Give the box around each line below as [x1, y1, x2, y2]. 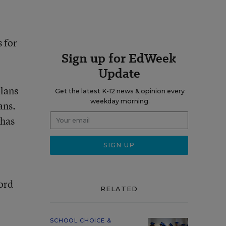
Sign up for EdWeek [62, 49, 177, 67]
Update [98, 65, 140, 82]
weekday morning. [90, 97, 150, 105]
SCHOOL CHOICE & [50, 217, 112, 224]
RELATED [100, 185, 138, 193]
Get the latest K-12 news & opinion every [55, 87, 185, 95]
